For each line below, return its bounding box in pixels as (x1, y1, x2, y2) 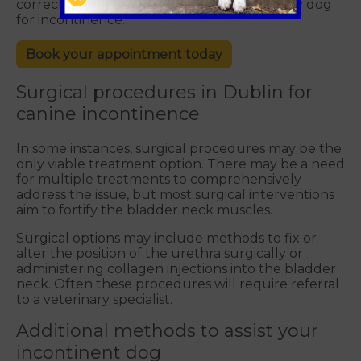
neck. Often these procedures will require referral (16, 276, 339, 293)
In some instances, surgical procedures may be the (16, 141, 342, 157)
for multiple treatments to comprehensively (16, 172, 301, 188)
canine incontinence (16, 103, 200, 126)
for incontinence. (16, 12, 125, 28)
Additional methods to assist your (16, 320, 318, 342)
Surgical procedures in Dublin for (16, 81, 313, 104)
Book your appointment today (26, 47, 222, 63)
